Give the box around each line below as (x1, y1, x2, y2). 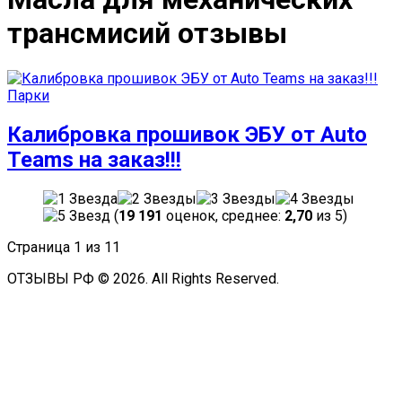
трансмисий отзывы (7, 16, 287, 51)
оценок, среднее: (162, 206, 284, 224)
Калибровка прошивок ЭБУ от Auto (7, 121, 367, 147)
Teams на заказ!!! (7, 146, 181, 172)
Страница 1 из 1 (7, 238, 112, 256)
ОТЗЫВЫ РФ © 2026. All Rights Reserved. (7, 269, 279, 287)
